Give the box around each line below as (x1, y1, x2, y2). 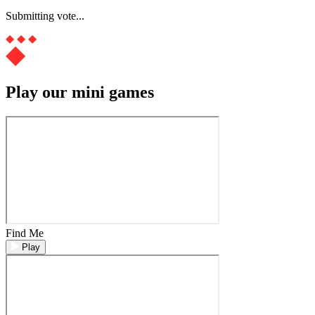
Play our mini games (6, 82, 154, 101)
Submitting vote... (6, 10, 84, 22)
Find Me (6, 226, 44, 239)
